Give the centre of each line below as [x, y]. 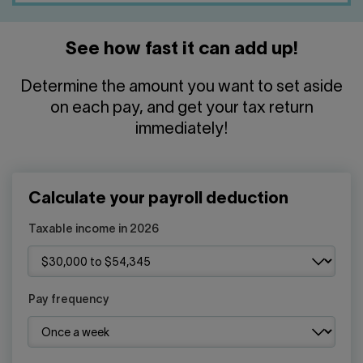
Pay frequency [69, 301]
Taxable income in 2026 [94, 230]
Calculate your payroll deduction [158, 200]
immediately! [181, 130]
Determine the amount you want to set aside [181, 88]
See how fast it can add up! [181, 50]
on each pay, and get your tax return [181, 109]
